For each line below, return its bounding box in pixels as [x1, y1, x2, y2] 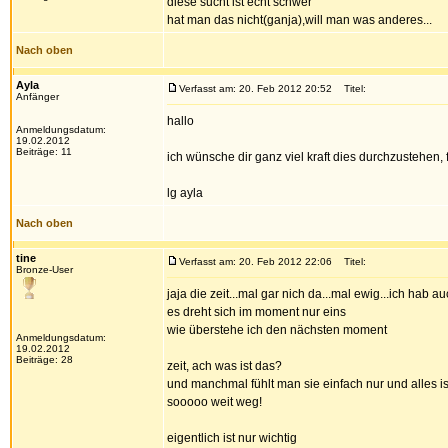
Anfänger [16, 91, 59, 102]
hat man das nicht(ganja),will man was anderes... [167, 13, 432, 27]
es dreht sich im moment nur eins [167, 305, 346, 319]
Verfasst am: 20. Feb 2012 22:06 [179, 256, 332, 267]
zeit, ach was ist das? [167, 359, 282, 373]
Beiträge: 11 [16, 146, 72, 157]
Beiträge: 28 [16, 354, 73, 365]
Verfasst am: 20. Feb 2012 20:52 [179, 83, 332, 94]
